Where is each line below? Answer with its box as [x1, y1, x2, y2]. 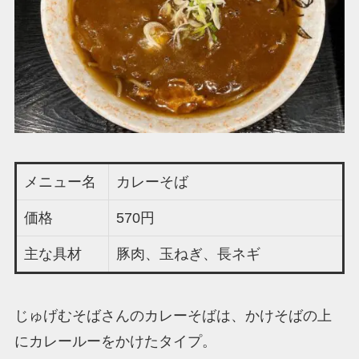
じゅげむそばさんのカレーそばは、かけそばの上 [14, 308, 332, 325]
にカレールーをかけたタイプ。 [14, 333, 216, 350]
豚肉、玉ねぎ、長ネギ [115, 246, 260, 263]
